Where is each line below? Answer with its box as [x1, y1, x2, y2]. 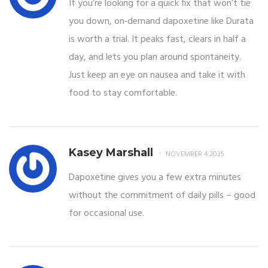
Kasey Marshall [69, 145, 153, 159]
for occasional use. [69, 205, 144, 221]
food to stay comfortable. [69, 85, 177, 101]
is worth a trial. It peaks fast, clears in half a [69, 31, 246, 47]
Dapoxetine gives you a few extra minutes [69, 169, 241, 185]
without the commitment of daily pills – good [69, 187, 255, 203]
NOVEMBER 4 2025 [166, 148, 224, 160]
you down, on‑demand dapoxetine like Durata [69, 13, 254, 29]
